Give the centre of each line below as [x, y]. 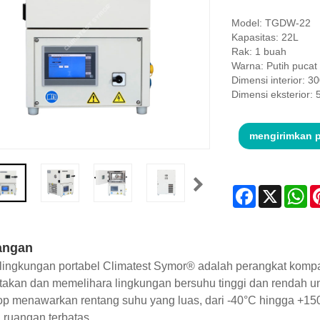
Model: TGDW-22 [271, 23]
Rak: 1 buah [259, 52]
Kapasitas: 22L [265, 37]
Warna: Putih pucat [274, 66]
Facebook [278, 191]
